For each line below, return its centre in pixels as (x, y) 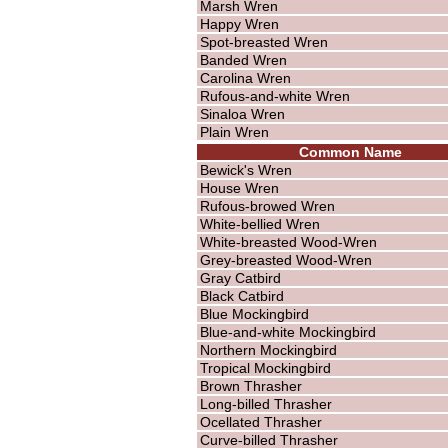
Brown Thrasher (250, 385)
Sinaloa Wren (242, 113)
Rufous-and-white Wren (274, 95)
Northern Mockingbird (268, 349)
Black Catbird (241, 295)
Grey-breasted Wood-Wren (285, 259)
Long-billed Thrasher (265, 403)
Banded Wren (243, 59)
